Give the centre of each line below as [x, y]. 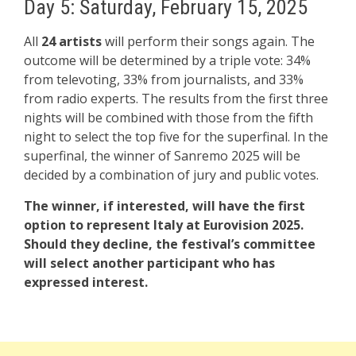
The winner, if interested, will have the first [164, 206]
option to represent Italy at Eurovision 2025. [164, 225]
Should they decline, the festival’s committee [170, 244]
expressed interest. [86, 282]
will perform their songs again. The [208, 41]
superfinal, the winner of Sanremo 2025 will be [162, 156]
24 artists [72, 41]
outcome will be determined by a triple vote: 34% [167, 60]
